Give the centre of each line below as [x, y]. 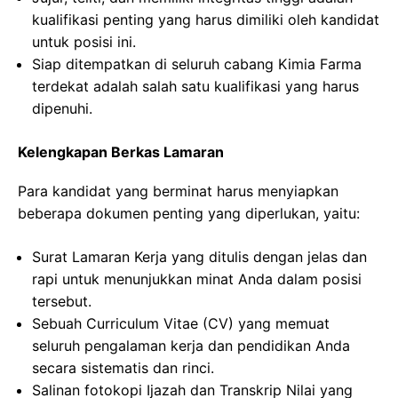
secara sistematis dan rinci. [123, 368]
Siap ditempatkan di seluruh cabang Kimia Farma [197, 64]
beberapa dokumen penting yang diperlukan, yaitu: [189, 213]
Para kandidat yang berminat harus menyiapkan [178, 191]
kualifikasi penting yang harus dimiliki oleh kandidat [206, 20]
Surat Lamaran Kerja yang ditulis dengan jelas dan [199, 257]
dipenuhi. [62, 108]
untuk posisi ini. [84, 42]
